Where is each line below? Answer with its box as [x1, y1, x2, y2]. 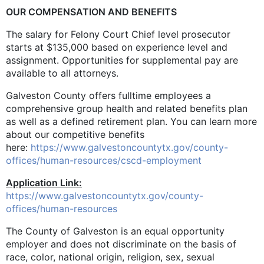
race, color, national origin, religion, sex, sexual [6, 250, 214, 263]
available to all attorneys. [6, 67, 118, 79]
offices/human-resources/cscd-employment [6, 154, 202, 166]
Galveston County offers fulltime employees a [6, 89, 211, 101]
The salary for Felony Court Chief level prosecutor [6, 28, 230, 40]
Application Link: [6, 176, 82, 189]
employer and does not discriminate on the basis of [6, 237, 236, 250]
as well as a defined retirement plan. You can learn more [6, 115, 257, 127]
